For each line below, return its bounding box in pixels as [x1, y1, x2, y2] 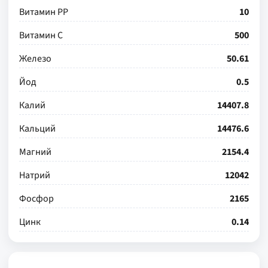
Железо [19, 52, 51, 65]
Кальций [19, 122, 56, 135]
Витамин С [19, 29, 63, 42]
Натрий [19, 169, 50, 182]
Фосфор [19, 192, 54, 205]
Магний [19, 145, 51, 159]
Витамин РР [19, 5, 68, 19]
